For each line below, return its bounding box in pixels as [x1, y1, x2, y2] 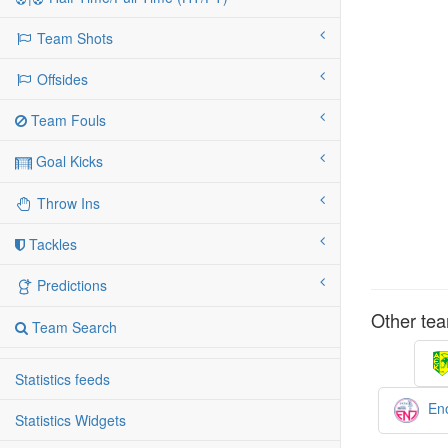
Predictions [33, 275, 107, 296]
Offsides [33, 69, 88, 90]
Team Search [28, 317, 117, 338]
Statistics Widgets [15, 410, 126, 431]
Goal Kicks [32, 151, 103, 172]
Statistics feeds [15, 369, 110, 390]
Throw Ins [33, 193, 100, 214]
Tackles [25, 234, 77, 255]
